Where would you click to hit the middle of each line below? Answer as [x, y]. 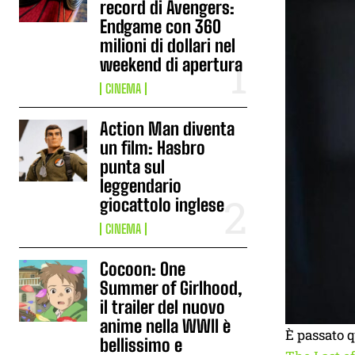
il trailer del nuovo [163, 307]
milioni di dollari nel [168, 46]
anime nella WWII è [166, 326]
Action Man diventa [168, 129]
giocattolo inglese [162, 205]
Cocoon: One [143, 269]
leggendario [141, 186]
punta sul [133, 167]
